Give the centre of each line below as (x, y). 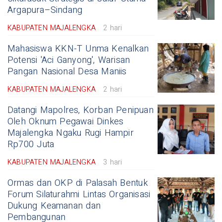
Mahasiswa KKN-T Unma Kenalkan (78, 49)
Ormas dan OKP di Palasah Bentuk (78, 183)
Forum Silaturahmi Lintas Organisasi (79, 195)
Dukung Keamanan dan (54, 206)
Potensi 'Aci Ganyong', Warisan (69, 60)
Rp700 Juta (31, 145)
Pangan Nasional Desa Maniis (67, 72)
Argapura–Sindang (45, 10)
